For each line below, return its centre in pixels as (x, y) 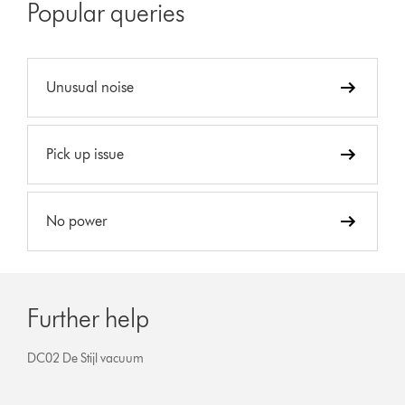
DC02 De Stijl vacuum (86, 358)
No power (77, 221)
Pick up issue (85, 154)
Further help (89, 318)
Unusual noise (90, 87)
